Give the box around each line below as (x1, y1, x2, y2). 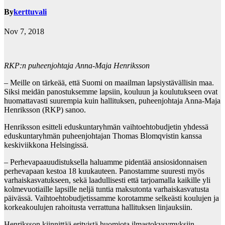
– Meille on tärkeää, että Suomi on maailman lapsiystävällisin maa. (4, 78, 214, 87)
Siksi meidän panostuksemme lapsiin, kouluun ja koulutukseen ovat (4, 87, 217, 96)
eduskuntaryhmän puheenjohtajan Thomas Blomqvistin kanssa (4, 132, 202, 141)
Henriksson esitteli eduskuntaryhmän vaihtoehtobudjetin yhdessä (4, 123, 208, 132)
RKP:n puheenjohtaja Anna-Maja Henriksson (4, 61, 150, 70)
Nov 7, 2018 (4, 27, 44, 36)
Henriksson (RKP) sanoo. (4, 105, 86, 115)
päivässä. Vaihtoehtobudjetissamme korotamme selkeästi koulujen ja (4, 194, 219, 203)
